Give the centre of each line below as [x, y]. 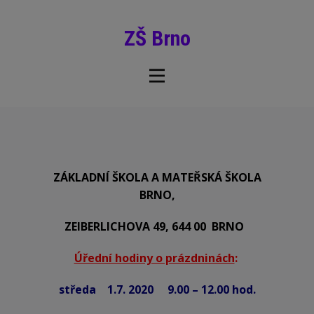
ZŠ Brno [157, 39]
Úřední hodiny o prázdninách [154, 258]
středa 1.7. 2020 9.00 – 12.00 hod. [157, 290]
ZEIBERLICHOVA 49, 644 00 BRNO [154, 227]
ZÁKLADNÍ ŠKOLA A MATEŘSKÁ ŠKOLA [157, 178]
